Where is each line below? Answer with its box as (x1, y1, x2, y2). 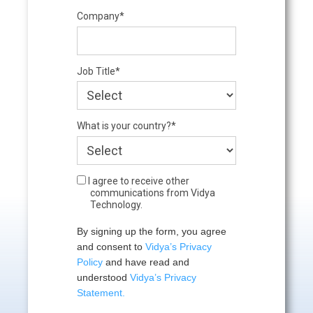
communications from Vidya (89, 187, 215, 198)
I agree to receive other (85, 175, 189, 187)
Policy (76, 256, 103, 268)
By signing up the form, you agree (76, 225, 226, 237)
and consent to (76, 240, 145, 252)
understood (76, 271, 130, 283)
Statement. (76, 286, 125, 298)
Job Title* (76, 65, 120, 77)
